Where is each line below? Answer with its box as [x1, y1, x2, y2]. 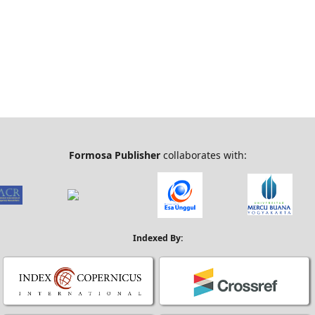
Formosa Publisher [68, 148, 160, 162]
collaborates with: [160, 148, 247, 162]
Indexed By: [132, 232, 183, 245]
